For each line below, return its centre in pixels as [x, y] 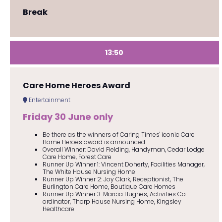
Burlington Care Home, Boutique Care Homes [109, 186]
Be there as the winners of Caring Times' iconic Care [118, 134]
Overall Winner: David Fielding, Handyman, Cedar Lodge [123, 149]
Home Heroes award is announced [94, 142]
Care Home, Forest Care [77, 157]
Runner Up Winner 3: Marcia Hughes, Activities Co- [115, 194]
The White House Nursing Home [89, 171]
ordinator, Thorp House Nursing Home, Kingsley [112, 201]
